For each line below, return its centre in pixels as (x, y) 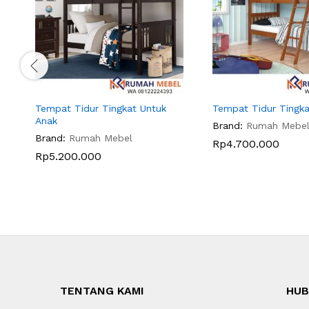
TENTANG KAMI (102, 290)
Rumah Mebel (101, 138)
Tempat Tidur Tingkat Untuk (101, 108)
